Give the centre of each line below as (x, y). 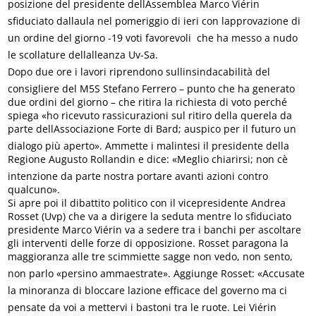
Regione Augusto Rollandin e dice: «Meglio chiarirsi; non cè (148, 159)
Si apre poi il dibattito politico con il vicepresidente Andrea (147, 203)
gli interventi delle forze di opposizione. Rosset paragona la (148, 243)
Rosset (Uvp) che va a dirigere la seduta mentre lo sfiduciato (150, 217)
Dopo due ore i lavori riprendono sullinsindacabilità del (139, 72)
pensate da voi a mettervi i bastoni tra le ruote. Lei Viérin (142, 308)
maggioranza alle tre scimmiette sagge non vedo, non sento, (151, 257)
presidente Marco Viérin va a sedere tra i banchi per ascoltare (155, 230)
